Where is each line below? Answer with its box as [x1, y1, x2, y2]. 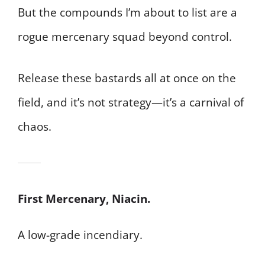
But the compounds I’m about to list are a [18, 5, 237, 21]
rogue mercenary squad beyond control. [18, 29, 232, 45]
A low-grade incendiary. [18, 227, 143, 243]
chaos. [18, 118, 51, 134]
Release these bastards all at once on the [18, 70, 236, 86]
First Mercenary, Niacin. [18, 190, 150, 206]
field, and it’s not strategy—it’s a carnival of [18, 94, 244, 110]
